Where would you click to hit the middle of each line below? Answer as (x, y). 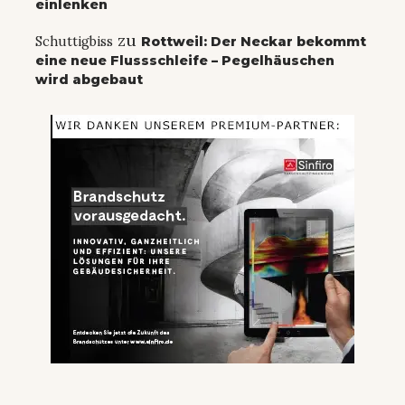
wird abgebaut (89, 80)
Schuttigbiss (74, 42)
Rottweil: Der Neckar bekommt (254, 42)
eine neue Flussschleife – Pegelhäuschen (185, 61)
